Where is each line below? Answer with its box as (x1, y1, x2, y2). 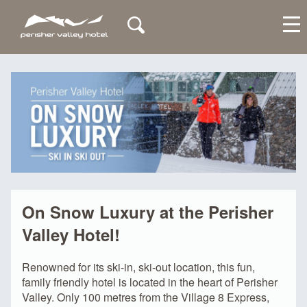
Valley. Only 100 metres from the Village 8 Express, (22, 288, 269, 305)
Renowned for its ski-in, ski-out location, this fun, (22, 258, 255, 275)
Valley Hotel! (22, 222, 120, 246)
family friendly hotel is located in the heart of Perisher (22, 273, 278, 290)
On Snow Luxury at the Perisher (22, 199, 273, 223)
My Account (82, 73, 125, 81)
